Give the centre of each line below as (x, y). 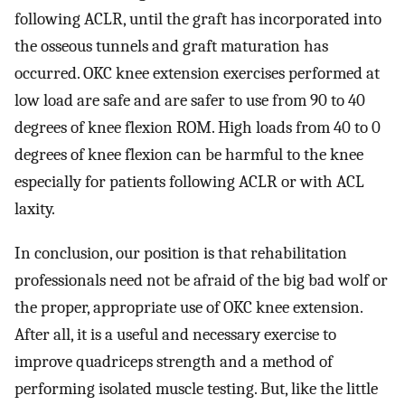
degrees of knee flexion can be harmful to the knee (189, 155)
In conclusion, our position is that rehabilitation (181, 253)
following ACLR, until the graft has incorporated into (198, 19)
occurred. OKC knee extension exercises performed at (197, 74)
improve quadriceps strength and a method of (174, 361)
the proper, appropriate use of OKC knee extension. (188, 307)
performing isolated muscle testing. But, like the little (196, 388)
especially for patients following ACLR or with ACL (189, 182)
